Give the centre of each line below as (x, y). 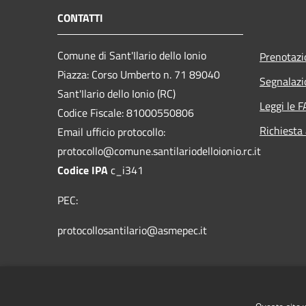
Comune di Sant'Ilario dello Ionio (132, 55)
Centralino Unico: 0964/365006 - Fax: (145, 279)
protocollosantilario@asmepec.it (132, 230)
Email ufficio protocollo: (111, 131)
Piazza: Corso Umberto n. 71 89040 (139, 74)
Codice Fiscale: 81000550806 (126, 112)
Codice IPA (84, 170)
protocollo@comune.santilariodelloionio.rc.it (159, 151)
